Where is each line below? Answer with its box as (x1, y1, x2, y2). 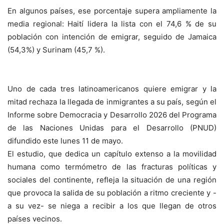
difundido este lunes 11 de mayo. (7, 136, 123, 145)
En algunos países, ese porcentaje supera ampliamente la (7, 6, 216, 15)
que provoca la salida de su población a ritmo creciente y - (7, 188, 216, 197)
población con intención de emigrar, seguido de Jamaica (7, 32, 216, 41)
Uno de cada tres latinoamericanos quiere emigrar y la (7, 84, 216, 93)
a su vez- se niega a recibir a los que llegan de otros (7, 201, 216, 210)
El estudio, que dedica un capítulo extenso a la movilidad (7, 149, 216, 158)
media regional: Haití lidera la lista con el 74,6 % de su (7, 19, 216, 28)
